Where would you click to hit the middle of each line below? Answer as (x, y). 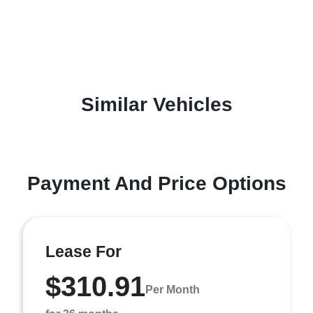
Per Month (173, 289)
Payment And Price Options (156, 183)
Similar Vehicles (156, 104)
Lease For (83, 252)
